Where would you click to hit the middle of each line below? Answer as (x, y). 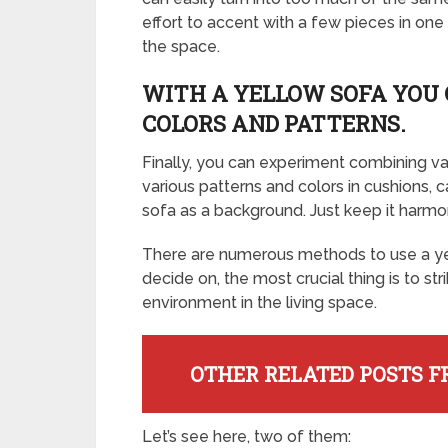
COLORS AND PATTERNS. (274, 123)
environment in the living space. (259, 302)
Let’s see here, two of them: (246, 436)
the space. (181, 46)
